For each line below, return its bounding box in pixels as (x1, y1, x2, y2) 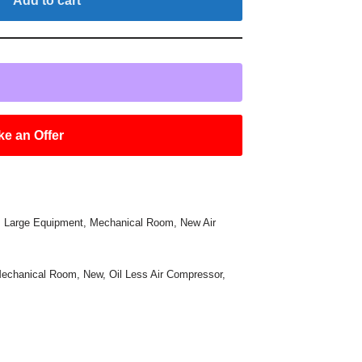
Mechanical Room (90, 217, 175, 229)
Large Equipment (4, 217, 84, 229)
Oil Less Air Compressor (109, 268, 223, 280)
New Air (180, 217, 217, 229)
